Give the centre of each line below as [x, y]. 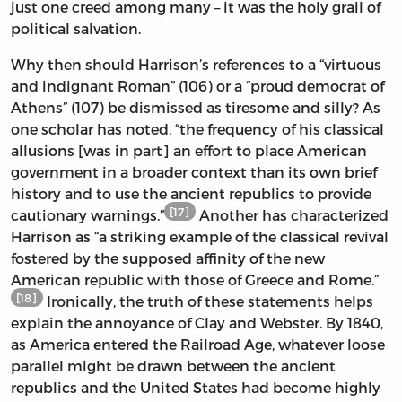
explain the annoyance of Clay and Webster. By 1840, [197, 323]
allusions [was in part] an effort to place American [189, 151]
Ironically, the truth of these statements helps [208, 301]
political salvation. [76, 29]
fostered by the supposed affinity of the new [168, 258]
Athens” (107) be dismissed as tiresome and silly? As [196, 108]
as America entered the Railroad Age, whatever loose [198, 345]
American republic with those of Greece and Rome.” [195, 280]
